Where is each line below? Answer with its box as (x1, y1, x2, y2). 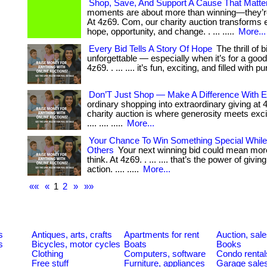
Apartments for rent (124, 229, 199, 240)
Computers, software (124, 249, 206, 259)
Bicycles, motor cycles (32, 239, 120, 249)
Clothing (32, 249, 63, 259)
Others (87, 145, 114, 155)
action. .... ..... (87, 164, 141, 174)
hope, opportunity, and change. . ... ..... (87, 27, 237, 36)
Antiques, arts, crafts (32, 229, 112, 240)
